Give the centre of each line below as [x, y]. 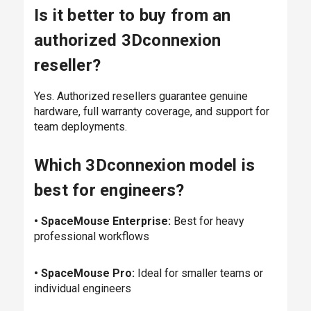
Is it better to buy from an [132, 15]
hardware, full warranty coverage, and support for [151, 111]
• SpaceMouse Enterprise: [102, 221]
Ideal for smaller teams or [199, 273]
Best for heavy [207, 221]
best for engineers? [109, 190]
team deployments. [80, 126]
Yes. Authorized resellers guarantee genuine [141, 96]
